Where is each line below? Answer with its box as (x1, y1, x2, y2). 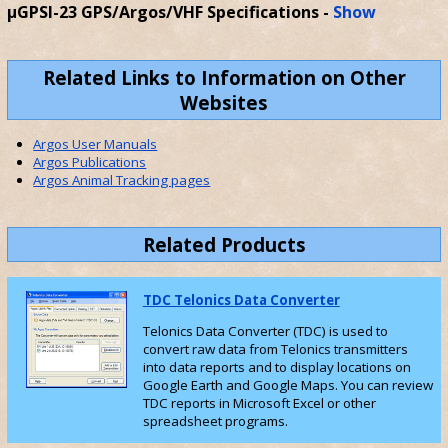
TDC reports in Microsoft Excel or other (142, 393, 376, 412)
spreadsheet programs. (142, 411, 288, 430)
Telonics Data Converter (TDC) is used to (142, 321, 388, 340)
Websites (180, 89, 268, 115)
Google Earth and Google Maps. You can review (142, 375, 433, 394)
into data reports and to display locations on (142, 357, 411, 376)
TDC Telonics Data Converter (142, 290, 340, 309)
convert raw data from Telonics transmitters (142, 339, 408, 358)
